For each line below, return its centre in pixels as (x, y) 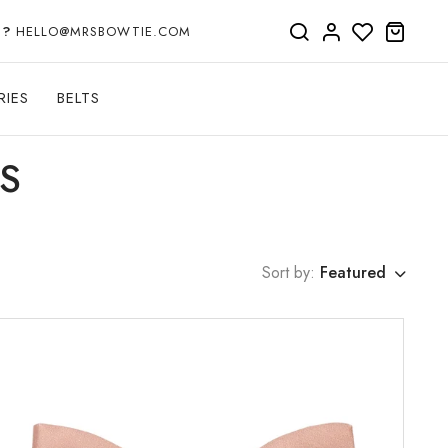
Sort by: (288, 272)
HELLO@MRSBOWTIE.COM (101, 31)
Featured (353, 272)
